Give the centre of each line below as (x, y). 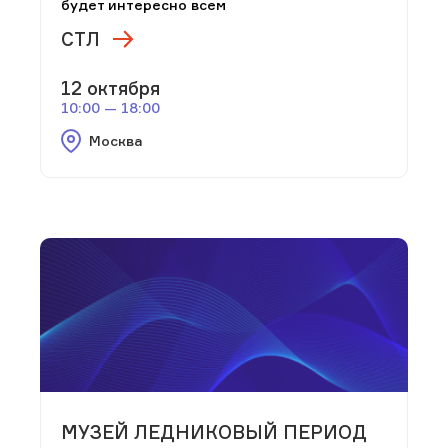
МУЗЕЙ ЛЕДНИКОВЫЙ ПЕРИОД (214, 431)
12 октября (110, 87)
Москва (115, 140)
